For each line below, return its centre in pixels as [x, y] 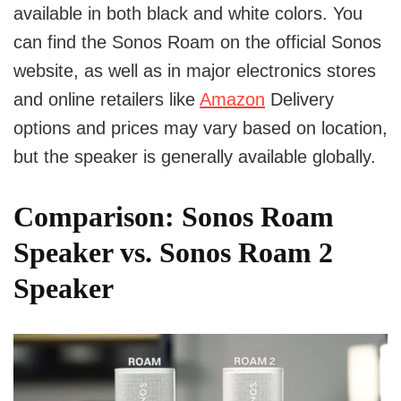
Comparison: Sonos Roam [174, 216]
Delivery [299, 99]
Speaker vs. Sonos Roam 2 [173, 252]
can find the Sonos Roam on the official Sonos [197, 42]
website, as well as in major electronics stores [195, 70]
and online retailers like [107, 99]
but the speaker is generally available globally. [195, 156]
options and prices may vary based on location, [200, 128]
